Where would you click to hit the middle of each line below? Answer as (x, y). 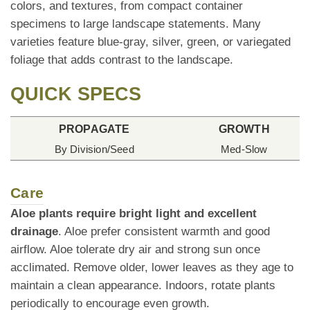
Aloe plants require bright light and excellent (134, 214)
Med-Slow (244, 149)
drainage (34, 232)
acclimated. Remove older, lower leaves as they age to (152, 268)
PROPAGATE (94, 129)
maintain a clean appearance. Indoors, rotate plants (143, 286)
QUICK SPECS (76, 94)
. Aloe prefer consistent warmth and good (164, 232)
